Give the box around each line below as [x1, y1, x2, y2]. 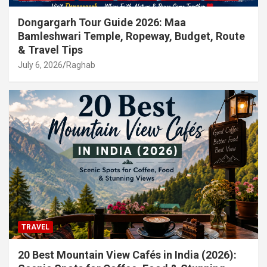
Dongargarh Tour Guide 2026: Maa [18, 15, 186, 29]
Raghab [66, 60, 95, 70]
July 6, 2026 [18, 60, 63, 70]
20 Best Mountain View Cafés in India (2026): [18, 249, 237, 262]
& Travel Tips [18, 43, 83, 56]
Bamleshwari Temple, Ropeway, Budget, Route [18, 29, 245, 42]
